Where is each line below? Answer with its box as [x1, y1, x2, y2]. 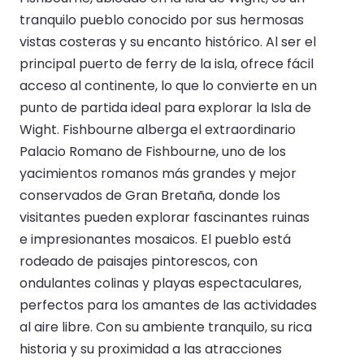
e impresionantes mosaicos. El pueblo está [19, 229, 291, 249]
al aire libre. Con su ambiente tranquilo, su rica [19, 317, 312, 336]
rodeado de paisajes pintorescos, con [19, 251, 258, 271]
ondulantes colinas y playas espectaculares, [19, 273, 301, 292]
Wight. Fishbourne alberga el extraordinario [19, 119, 296, 139]
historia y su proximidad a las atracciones [19, 339, 282, 358]
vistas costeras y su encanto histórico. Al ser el [19, 32, 316, 51]
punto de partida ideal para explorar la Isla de [19, 97, 311, 117]
